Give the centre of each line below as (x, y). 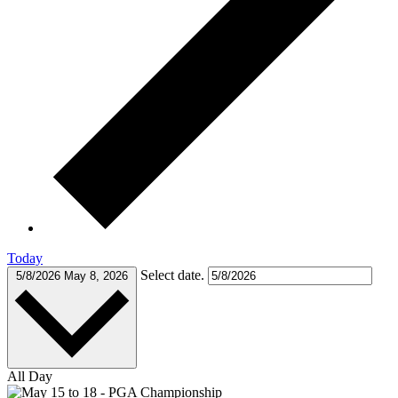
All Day (30, 376)
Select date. (174, 275)
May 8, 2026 (96, 275)
